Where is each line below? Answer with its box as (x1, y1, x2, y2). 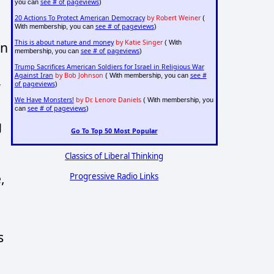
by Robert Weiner (146, 13, 201, 23)
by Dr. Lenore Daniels (75, 95, 141, 105)
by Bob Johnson (54, 71, 103, 80)
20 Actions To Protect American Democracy (14, 13, 145, 23)
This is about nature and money (14, 38, 114, 47)
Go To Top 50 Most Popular (70, 126, 158, 135)
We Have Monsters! (14, 95, 74, 105)
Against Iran (14, 71, 53, 80)
